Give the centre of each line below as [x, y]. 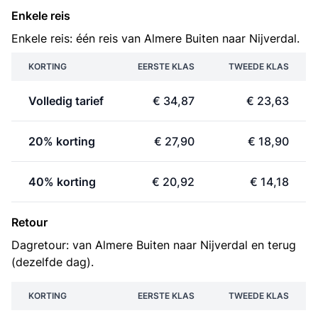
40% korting [62, 182]
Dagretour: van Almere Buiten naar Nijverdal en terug [154, 245]
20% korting [62, 141]
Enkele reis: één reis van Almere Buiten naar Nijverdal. [155, 38]
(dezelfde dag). [53, 262]
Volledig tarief [66, 101]
